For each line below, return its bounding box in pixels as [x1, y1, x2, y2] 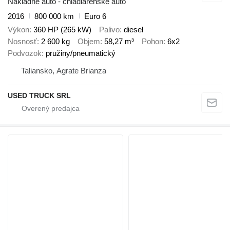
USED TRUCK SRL [8, 91, 71, 100]
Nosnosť [8, 37, 37, 46]
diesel [124, 25, 143, 34]
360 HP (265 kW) [33, 25, 91, 34]
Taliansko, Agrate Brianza [21, 66, 106, 75]
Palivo [99, 25, 120, 34]
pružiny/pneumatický [46, 49, 116, 57]
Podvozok [8, 49, 42, 57]
